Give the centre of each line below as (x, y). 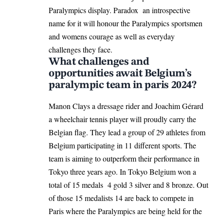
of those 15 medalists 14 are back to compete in (121, 198)
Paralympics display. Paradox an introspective (119, 10)
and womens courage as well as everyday (112, 36)
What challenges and (99, 62)
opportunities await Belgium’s (120, 73)
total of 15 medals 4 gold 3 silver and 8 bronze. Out (128, 184)
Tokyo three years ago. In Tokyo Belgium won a (122, 171)
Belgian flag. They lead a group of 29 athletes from (127, 132)
